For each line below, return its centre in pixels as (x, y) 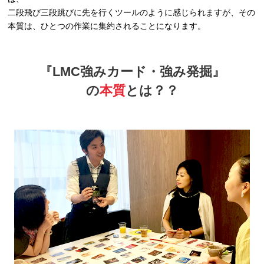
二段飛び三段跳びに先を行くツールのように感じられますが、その (132, 13)
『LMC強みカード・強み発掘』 (132, 72)
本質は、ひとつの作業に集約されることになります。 (107, 26)
